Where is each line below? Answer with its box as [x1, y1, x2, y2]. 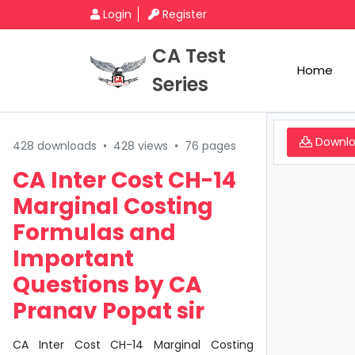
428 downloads [13, 138, 97, 154]
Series [152, 71, 208, 97]
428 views [113, 138, 168, 154]
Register [162, 6, 207, 22]
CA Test [152, 43, 226, 69]
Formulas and [13, 217, 176, 248]
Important [13, 243, 134, 274]
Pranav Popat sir [13, 296, 204, 326]
